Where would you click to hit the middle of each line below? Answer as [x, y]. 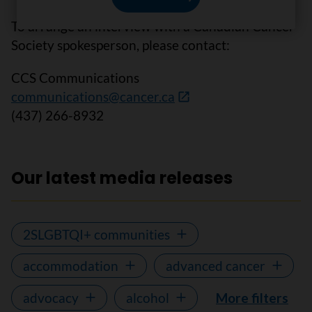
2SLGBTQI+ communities [96, 234]
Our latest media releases [122, 178]
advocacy [51, 297]
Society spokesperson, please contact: [120, 45]
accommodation [71, 265]
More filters [252, 297]
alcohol [148, 297]
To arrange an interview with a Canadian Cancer [153, 26]
